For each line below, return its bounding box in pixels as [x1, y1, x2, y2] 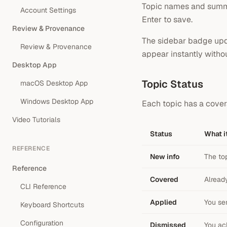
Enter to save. [142, 14, 193, 25]
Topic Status [142, 78, 203, 91]
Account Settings [20, 6, 76, 15]
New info [150, 152, 179, 161]
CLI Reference [20, 182, 66, 191]
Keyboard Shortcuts [20, 200, 84, 209]
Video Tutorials [12, 115, 60, 124]
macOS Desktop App [20, 79, 88, 88]
